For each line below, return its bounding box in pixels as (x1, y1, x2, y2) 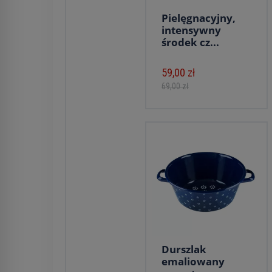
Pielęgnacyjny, (161, 11, 236, 25)
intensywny (161, 23, 221, 37)
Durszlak (161, 242, 206, 256)
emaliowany (161, 254, 225, 268)
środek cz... (161, 35, 219, 49)
